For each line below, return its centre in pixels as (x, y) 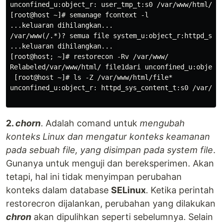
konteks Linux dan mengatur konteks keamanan (108, 137)
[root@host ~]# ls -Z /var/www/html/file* (91, 78)
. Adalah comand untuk (90, 123)
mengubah (162, 123)
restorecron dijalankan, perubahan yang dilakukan (111, 204)
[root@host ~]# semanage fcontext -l (79, 15)
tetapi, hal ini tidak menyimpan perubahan (94, 177)
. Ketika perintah (180, 190)
